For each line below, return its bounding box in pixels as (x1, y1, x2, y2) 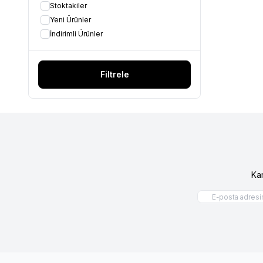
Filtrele (100, 69, 129, 79)
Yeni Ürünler (50, 15, 91, 24)
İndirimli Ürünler (50, 29, 103, 38)
